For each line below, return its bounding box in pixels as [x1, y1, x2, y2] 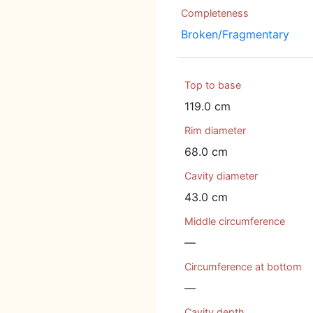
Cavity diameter [184, 170, 258, 182]
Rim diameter [184, 124, 246, 136]
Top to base [184, 79, 241, 91]
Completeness [181, 7, 249, 19]
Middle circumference [184, 215, 285, 227]
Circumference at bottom [184, 261, 302, 272]
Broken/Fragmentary [181, 27, 289, 41]
